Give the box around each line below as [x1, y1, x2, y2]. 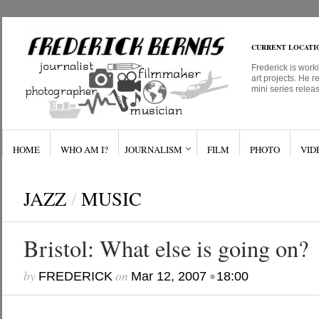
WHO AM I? [60, 143, 108, 156]
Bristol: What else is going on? [23, 233, 308, 263]
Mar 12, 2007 [130, 269, 206, 283]
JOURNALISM [124, 143, 182, 156]
